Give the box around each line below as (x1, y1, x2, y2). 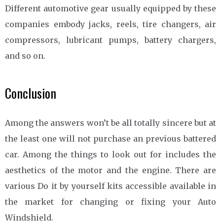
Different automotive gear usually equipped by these (5, 3, 216, 13)
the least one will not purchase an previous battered (5, 133, 216, 144)
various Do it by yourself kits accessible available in (5, 181, 216, 191)
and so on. (5, 50, 45, 61)
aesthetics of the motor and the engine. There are (5, 165, 216, 175)
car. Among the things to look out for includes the (5, 149, 216, 159)
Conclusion (5, 83, 56, 103)
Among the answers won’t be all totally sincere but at (5, 117, 216, 128)
